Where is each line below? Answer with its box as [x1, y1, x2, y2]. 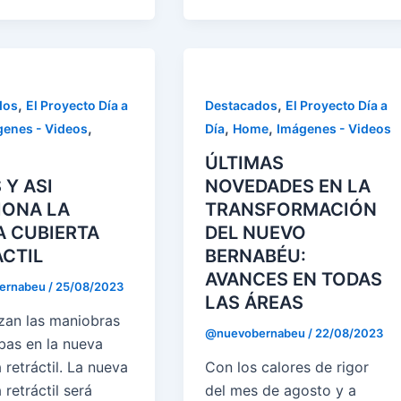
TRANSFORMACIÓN [205, 199, 378, 221]
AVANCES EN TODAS [205, 269, 383, 291]
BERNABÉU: [205, 245, 307, 268]
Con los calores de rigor [205, 357, 370, 376]
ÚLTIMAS [205, 152, 285, 175]
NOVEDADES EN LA [205, 175, 371, 198]
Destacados [205, 98, 278, 114]
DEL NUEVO [205, 222, 307, 244]
